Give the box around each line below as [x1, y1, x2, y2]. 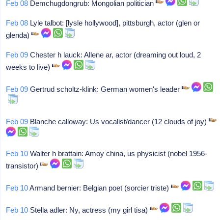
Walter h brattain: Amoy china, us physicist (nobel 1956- [28, 149, 208, 158]
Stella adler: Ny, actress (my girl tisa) [28, 206, 150, 214]
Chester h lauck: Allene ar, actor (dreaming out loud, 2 [28, 51, 201, 59]
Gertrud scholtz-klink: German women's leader [28, 85, 182, 93]
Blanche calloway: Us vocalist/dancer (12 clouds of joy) [28, 117, 209, 126]
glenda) [6, 31, 32, 39]
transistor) [6, 162, 41, 170]
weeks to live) [6, 63, 53, 71]
